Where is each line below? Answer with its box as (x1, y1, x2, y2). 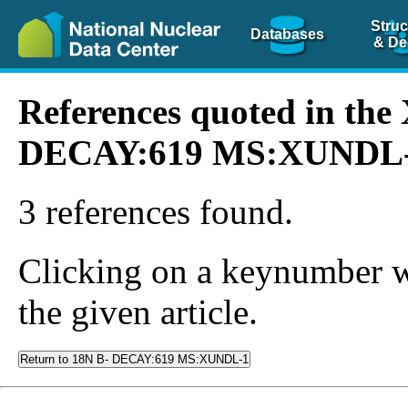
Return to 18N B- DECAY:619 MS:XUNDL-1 (20, 352, 249, 366)
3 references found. (18, 192, 293, 231)
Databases (250, 25, 325, 42)
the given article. (18, 292, 258, 331)
